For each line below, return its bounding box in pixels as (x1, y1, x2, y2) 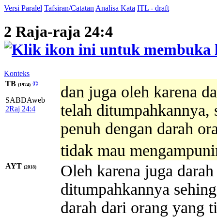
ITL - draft (137, 4, 169, 12)
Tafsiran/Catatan (44, 4, 94, 12)
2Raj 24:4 (5, 104, 35, 113)
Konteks (4, 69, 30, 77)
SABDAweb (5, 95, 45, 104)
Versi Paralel (4, 4, 42, 12)
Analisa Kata (95, 4, 135, 12)
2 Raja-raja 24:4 (4, 23, 113, 41)
